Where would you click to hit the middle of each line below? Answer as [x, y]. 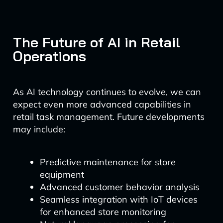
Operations [49, 56]
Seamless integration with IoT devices [118, 199]
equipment [62, 174]
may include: [39, 129]
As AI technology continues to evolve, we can [107, 92]
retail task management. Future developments [109, 117]
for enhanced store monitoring [103, 212]
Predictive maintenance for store [108, 162]
